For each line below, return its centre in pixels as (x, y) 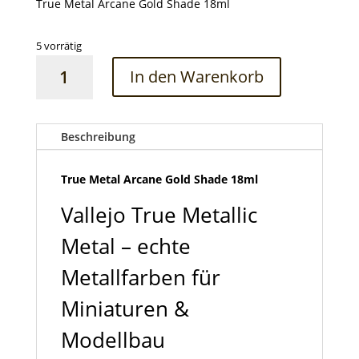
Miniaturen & (125, 308)
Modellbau (113, 339)
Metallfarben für (140, 277)
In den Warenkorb (196, 77)
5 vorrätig (58, 45)
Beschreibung (98, 136)
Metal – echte (125, 246)
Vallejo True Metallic (159, 214)
